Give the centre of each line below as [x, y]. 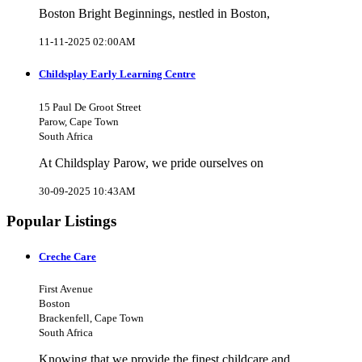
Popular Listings [61, 221]
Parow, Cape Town [79, 121]
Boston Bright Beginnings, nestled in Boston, [154, 14]
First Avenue [66, 288]
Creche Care [67, 256]
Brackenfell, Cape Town [91, 318]
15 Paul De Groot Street [90, 107]
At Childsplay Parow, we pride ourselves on [151, 162]
